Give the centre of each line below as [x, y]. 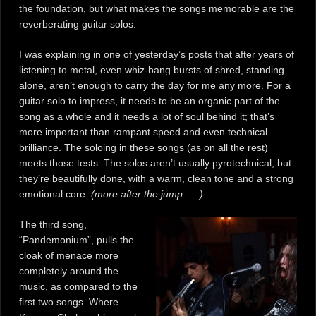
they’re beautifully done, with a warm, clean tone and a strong [156, 179]
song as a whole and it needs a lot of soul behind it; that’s [147, 117]
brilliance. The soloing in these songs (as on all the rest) [144, 148]
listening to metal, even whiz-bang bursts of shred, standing [152, 70]
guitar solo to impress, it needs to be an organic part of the [150, 101]
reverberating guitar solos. [78, 24]
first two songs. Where [69, 302]
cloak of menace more [69, 255]
